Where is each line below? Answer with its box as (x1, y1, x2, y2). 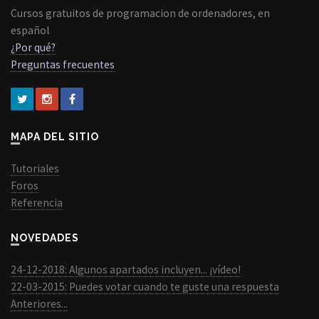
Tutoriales (11, 162, 59, 175)
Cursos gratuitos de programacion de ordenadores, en (11, 6, 270, 20)
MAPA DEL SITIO (20, 131, 99, 142)
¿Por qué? (11, 41, 56, 54)
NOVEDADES (19, 232, 79, 244)
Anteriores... (11, 297, 68, 310)
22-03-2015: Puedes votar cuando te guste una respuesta (11, 280, 279, 293)
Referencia (11, 196, 63, 209)
